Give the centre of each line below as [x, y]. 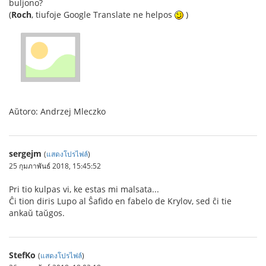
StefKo [22, 255]
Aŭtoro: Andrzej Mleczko [57, 111]
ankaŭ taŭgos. [37, 213]
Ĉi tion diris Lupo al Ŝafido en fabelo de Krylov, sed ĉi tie [120, 201]
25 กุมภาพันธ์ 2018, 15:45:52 [55, 165]
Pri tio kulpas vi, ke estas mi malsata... [84, 189]
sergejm [25, 153]
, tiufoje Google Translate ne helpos [103, 14]
